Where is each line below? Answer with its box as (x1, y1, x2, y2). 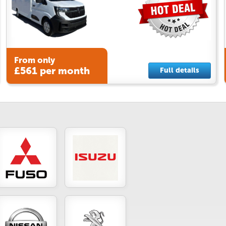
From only (14, 55, 55, 66)
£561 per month (14, 65, 90, 77)
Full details (159, 66, 199, 75)
